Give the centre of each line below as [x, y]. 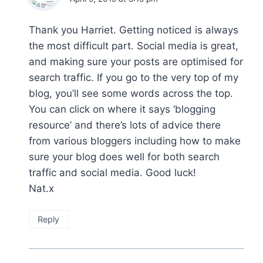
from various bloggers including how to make [135, 141]
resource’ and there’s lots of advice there [125, 125]
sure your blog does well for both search [124, 156]
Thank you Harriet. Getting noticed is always [134, 30]
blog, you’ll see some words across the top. [131, 93]
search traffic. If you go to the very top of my [134, 77]
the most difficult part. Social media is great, [134, 45]
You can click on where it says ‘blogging [122, 109]
